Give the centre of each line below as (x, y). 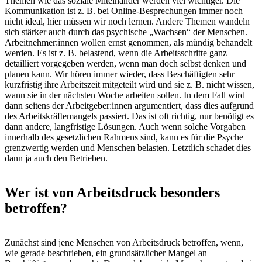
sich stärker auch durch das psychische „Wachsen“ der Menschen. (126, 32)
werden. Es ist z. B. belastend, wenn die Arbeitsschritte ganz (116, 53)
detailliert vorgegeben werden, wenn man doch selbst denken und (125, 64)
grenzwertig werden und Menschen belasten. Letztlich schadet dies (128, 148)
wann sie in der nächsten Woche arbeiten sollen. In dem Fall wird (125, 95)
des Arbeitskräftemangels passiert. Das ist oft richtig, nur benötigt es (129, 116)
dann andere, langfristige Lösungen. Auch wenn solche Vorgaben (125, 127)
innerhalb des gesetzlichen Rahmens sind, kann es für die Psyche (124, 137)
